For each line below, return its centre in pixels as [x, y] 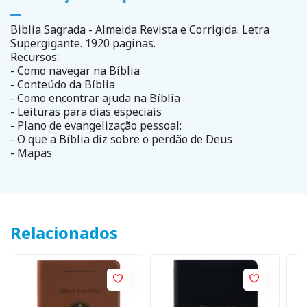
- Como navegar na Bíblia [75, 71]
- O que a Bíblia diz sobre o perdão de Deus [121, 139]
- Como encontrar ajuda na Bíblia [95, 98]
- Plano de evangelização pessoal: [96, 126]
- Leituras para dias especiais [86, 112]
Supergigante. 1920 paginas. [83, 44]
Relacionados [64, 233]
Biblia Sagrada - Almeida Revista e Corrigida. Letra [140, 30]
